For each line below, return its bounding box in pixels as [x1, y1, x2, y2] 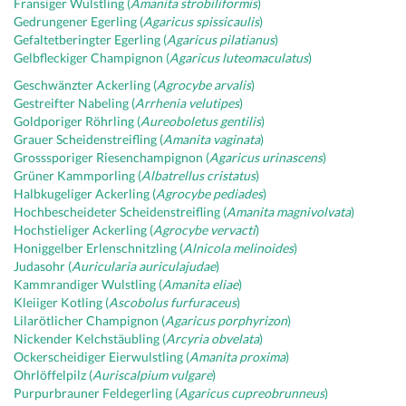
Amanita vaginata [163, 131, 260, 147]
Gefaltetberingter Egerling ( [14, 32, 167, 47]
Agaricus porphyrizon [165, 313, 287, 328]
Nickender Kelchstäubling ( [14, 331, 166, 346]
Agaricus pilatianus [167, 32, 275, 47]
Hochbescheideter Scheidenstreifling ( [14, 204, 227, 219]
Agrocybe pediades [156, 186, 263, 201]
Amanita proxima [189, 349, 285, 364]
